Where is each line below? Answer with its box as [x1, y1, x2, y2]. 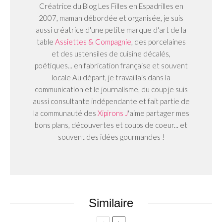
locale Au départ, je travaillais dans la [52, 73, 170, 82]
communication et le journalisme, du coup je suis [34, 85, 188, 94]
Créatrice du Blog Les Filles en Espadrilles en [39, 1, 183, 11]
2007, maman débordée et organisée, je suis [39, 13, 183, 23]
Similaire [89, 196, 133, 210]
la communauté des [33, 109, 98, 118]
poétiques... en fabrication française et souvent [34, 61, 188, 70]
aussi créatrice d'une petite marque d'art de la [36, 25, 186, 35]
